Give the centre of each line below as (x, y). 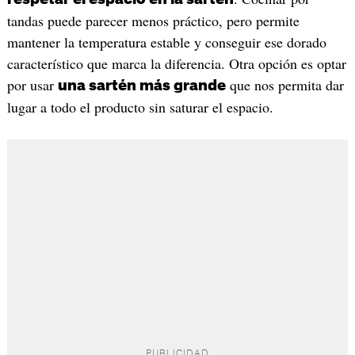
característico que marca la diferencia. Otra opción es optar (176, 63)
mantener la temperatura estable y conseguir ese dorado (166, 42)
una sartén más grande (141, 85)
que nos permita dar (284, 84)
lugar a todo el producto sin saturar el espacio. (140, 107)
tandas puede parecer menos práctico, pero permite (153, 20)
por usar (32, 84)
